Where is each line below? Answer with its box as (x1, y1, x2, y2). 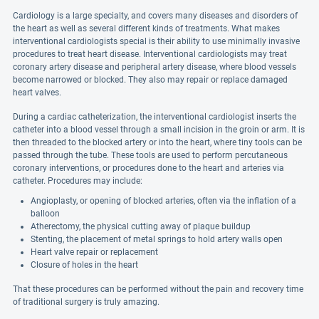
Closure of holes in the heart (31, 260, 138, 270)
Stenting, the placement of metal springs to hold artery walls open (31, 234, 283, 244)
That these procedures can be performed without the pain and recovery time (13, 284, 303, 294)
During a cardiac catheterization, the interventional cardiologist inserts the (13, 112, 296, 122)
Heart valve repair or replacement (31, 247, 158, 257)
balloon (31, 209, 60, 219)
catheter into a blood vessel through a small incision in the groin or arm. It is (13, 125, 305, 135)
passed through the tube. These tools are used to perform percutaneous (13, 150, 288, 160)
